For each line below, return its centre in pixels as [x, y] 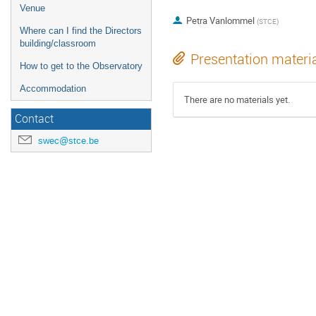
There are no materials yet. [237, 100]
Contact [34, 119]
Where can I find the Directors [81, 31]
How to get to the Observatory [81, 66]
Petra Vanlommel [220, 21]
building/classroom [58, 43]
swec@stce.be [68, 141]
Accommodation [53, 89]
